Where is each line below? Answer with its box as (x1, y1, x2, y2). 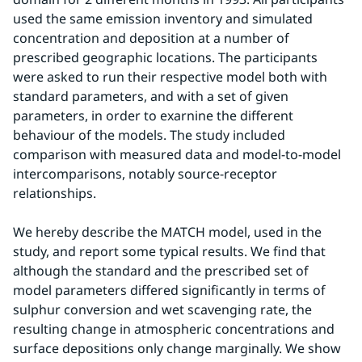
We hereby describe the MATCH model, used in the (13, 223, 322, 241)
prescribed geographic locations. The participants (13, 48, 318, 66)
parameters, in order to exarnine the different (13, 107, 293, 124)
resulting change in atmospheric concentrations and (13, 320, 335, 338)
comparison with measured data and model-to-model (13, 145, 341, 163)
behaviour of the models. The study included (13, 126, 285, 144)
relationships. (13, 184, 96, 202)
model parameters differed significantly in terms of (13, 281, 326, 299)
